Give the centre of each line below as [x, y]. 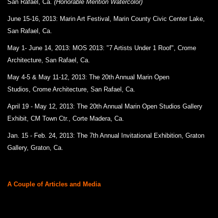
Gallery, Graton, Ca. [35, 148]
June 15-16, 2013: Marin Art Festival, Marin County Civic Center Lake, [106, 19]
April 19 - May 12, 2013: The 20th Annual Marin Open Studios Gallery [105, 106]
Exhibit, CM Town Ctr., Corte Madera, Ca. [66, 118]
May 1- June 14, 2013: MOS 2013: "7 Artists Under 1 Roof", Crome [102, 48]
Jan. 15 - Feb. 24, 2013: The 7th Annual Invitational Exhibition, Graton [106, 136]
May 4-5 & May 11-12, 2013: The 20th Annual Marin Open [88, 77]
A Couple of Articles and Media [54, 184]
